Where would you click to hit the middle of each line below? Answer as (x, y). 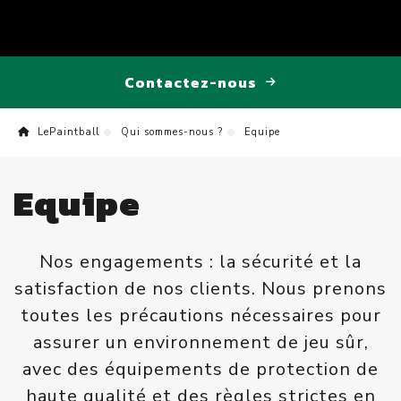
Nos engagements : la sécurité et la (200, 262)
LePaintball (67, 132)
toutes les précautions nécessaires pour (200, 316)
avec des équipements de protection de (200, 370)
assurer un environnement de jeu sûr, (200, 343)
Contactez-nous (191, 82)
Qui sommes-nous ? (172, 132)
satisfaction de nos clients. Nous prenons (200, 289)
